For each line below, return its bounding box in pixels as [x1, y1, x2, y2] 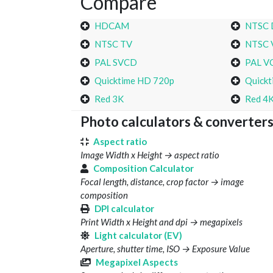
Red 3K [94, 93, 124, 105]
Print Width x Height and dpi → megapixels [80, 216, 243, 228]
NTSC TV [94, 38, 132, 50]
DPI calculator [94, 203, 154, 214]
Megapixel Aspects [96, 257, 178, 268]
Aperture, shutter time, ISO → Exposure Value [80, 243, 250, 255]
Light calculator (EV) [94, 230, 182, 241]
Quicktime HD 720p [94, 75, 174, 87]
